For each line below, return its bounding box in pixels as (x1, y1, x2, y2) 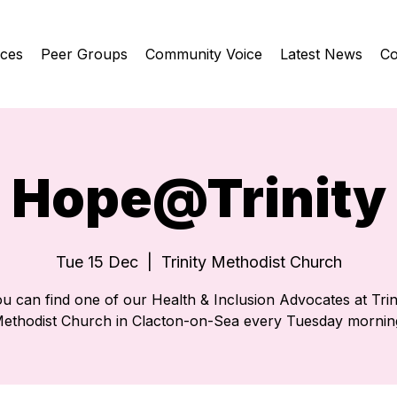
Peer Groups (40, 45, 128, 63)
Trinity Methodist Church (160, 253, 342, 271)
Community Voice (144, 45, 262, 63)
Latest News (279, 45, 362, 63)
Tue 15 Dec (55, 253, 138, 271)
